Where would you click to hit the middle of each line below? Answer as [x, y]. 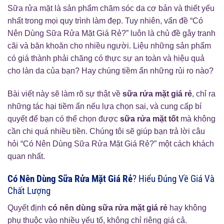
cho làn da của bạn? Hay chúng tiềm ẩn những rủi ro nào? [110, 71]
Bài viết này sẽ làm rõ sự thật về [65, 93]
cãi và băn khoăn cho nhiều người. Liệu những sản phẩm [109, 46]
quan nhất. [26, 156]
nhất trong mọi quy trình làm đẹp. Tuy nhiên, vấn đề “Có [105, 21]
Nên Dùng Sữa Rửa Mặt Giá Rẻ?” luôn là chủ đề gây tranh [111, 33]
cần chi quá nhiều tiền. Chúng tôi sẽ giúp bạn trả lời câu [106, 131]
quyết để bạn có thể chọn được [64, 118]
